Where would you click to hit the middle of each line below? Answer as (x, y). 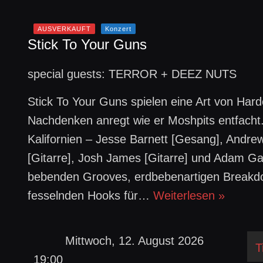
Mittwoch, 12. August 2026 (134, 241)
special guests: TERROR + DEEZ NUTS (132, 74)
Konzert (119, 29)
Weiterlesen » (189, 195)
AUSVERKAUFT (65, 29)
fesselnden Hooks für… (91, 195)
